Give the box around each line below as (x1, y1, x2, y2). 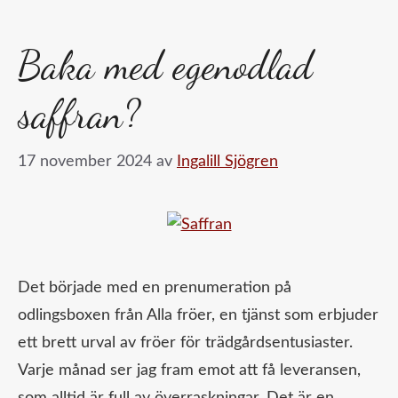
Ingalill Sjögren (177, 154, 278, 171)
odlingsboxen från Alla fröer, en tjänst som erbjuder (18, 307, 378, 324)
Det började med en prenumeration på (18, 280, 291, 297)
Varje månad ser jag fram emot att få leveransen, (18, 362, 361, 379)
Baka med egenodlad (18, 42, 313, 91)
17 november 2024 (18, 154, 152, 171)
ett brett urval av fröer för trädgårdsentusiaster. (18, 335, 353, 352)
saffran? (18, 91, 140, 139)
